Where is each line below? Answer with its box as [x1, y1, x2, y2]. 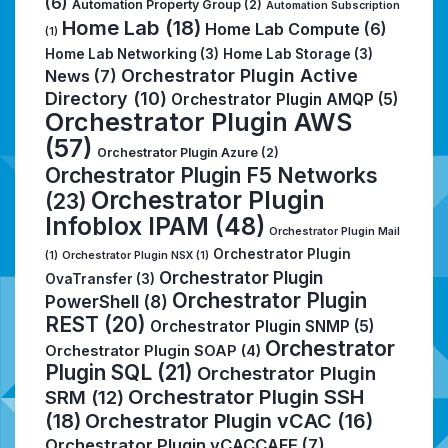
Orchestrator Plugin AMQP [171, 90, 374, 110]
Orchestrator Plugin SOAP [45, 342, 237, 361]
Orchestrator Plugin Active [121, 65, 358, 87]
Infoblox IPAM [45, 211, 209, 242]
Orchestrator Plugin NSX [62, 249, 193, 263]
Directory [45, 88, 128, 110]
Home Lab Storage [223, 46, 351, 63]
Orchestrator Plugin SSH [128, 384, 364, 410]
